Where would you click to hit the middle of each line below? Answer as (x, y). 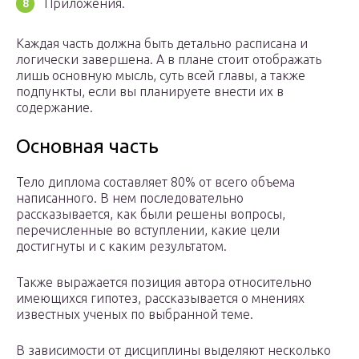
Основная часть (87, 147)
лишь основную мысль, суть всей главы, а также (161, 76)
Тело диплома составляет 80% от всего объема (155, 182)
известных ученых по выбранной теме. (135, 315)
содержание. (54, 108)
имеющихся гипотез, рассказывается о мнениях (160, 298)
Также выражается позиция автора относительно (164, 282)
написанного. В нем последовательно (130, 198)
